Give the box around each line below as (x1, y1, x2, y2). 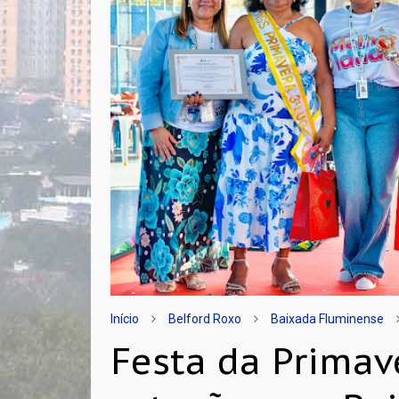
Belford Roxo (168, 311, 242, 326)
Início (110, 311, 140, 326)
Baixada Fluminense (271, 311, 385, 326)
